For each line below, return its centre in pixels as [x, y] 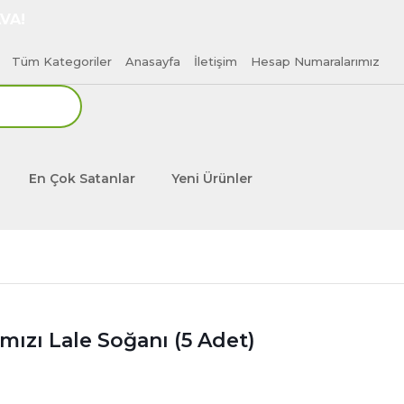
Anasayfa [153, 61]
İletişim [216, 61]
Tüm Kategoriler [62, 61]
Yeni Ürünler [212, 179]
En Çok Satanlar [82, 179]
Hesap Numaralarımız [315, 61]
